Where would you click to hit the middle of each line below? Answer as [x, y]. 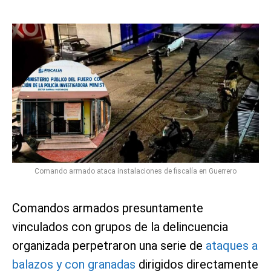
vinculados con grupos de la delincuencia [120, 227]
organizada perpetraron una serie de [109, 245]
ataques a [232, 245]
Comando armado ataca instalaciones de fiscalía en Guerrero [135, 171]
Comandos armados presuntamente [108, 208]
